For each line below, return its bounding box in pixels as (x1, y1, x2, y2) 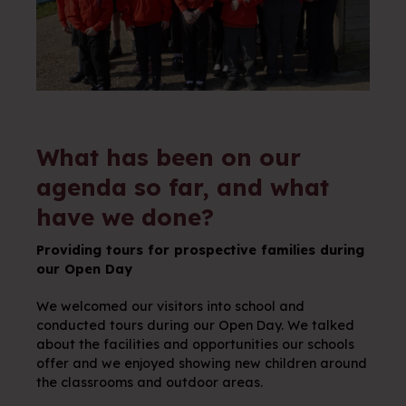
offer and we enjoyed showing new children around (36, 354, 367, 372)
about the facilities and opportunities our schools (36, 335, 354, 353)
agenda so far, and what (36, 171, 329, 201)
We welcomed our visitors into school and (36, 297, 304, 314)
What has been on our (36, 141, 301, 171)
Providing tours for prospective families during (36, 241, 364, 258)
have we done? (36, 201, 221, 231)
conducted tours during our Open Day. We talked (36, 316, 354, 333)
